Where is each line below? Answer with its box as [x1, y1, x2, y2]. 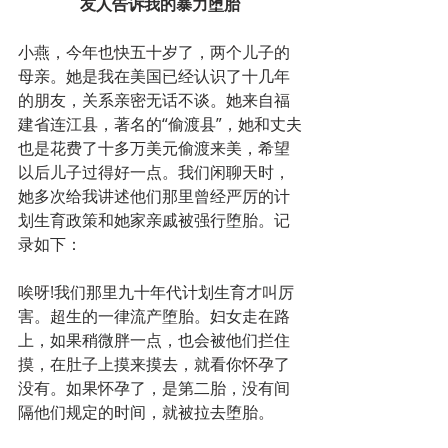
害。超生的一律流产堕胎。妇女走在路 [18, 305, 290, 328]
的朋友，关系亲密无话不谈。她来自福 [18, 89, 290, 112]
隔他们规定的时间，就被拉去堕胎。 [18, 401, 274, 424]
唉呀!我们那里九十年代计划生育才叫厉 [18, 281, 294, 304]
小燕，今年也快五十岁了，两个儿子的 [18, 41, 290, 64]
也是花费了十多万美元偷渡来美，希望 [18, 137, 290, 160]
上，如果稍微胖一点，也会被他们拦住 [18, 329, 290, 352]
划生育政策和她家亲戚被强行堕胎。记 [18, 209, 290, 232]
